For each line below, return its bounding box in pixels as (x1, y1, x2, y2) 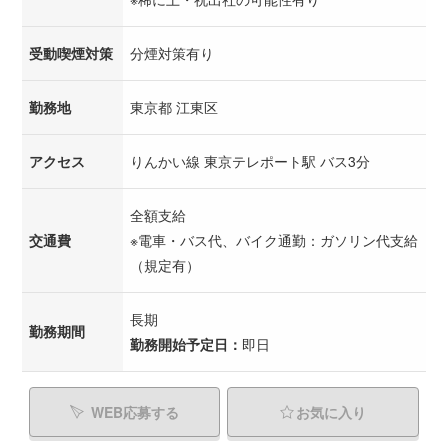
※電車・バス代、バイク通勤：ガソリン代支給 (130, 229, 418, 250)
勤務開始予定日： (130, 333, 242, 354)
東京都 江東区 (130, 96, 218, 117)
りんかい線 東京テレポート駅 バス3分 (130, 150, 370, 171)
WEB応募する (91, 401, 179, 422)
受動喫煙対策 (29, 42, 113, 63)
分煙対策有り (130, 42, 214, 63)
